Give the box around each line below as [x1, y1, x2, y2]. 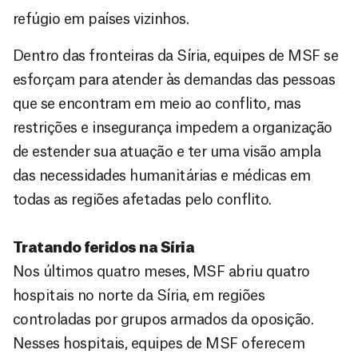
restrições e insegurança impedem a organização [13, 120, 332, 135]
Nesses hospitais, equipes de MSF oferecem [13, 336, 305, 351]
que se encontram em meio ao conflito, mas [13, 96, 301, 111]
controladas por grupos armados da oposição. [13, 312, 314, 327]
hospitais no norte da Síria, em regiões [13, 288, 265, 303]
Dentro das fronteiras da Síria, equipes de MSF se [13, 48, 339, 63]
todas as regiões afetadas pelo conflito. [13, 192, 272, 207]
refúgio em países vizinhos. [13, 11, 189, 26]
